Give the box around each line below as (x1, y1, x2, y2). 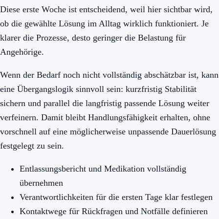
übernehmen (20, 177, 63, 188)
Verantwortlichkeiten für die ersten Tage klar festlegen (20, 192, 213, 202)
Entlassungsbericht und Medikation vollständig (20, 163, 186, 174)
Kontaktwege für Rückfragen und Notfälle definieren (20, 206, 208, 216)
